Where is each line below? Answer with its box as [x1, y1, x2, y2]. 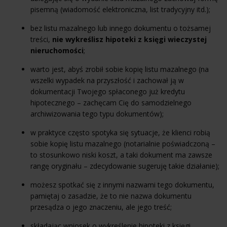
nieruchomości [30, 45, 84, 55]
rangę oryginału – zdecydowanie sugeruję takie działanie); [30, 161, 219, 171]
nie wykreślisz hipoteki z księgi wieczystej [52, 34, 207, 44]
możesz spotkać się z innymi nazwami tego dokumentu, [30, 179, 214, 190]
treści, [30, 34, 52, 44]
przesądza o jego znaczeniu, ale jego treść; [30, 202, 172, 212]
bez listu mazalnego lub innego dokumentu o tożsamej [30, 23, 211, 33]
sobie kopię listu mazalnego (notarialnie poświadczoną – [30, 138, 215, 148]
